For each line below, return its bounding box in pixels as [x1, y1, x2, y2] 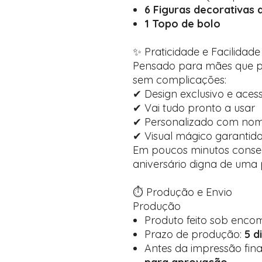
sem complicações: [133, 73, 226, 87]
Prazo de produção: [144, 227, 244, 241]
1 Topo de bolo [144, 17, 220, 30]
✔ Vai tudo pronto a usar [133, 101, 255, 115]
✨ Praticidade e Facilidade [133, 45, 260, 58]
